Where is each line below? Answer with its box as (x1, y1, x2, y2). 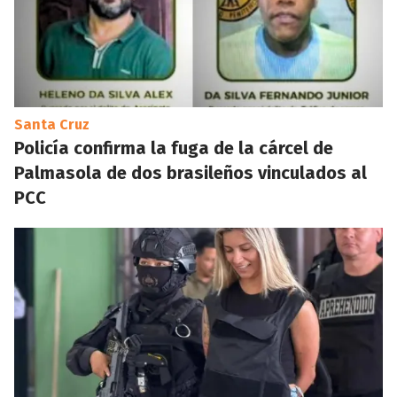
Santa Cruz (14, 116, 90, 133)
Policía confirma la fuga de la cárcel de (14, 137, 333, 159)
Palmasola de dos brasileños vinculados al (14, 162, 367, 183)
